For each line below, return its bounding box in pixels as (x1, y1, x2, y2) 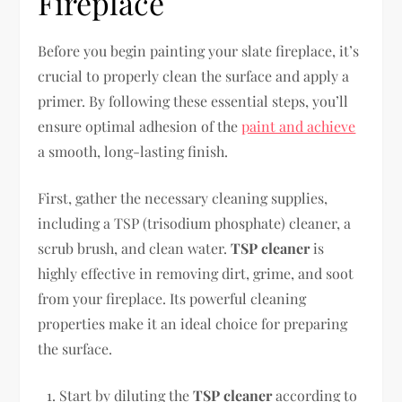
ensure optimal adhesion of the (38, 116, 242, 135)
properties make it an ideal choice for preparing (38, 313, 348, 333)
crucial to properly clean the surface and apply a (38, 66, 350, 85)
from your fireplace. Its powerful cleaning (38, 288, 307, 308)
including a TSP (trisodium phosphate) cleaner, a (38, 213, 352, 232)
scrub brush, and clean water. (38, 238, 232, 258)
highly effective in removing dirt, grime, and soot (38, 263, 354, 283)
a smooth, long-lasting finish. (38, 141, 229, 161)
